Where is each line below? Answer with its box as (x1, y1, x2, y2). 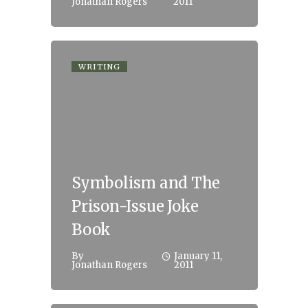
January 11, (174, 250, 223, 262)
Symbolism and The (71, 173, 221, 192)
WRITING (78, 62, 120, 72)
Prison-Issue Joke (71, 196, 199, 216)
